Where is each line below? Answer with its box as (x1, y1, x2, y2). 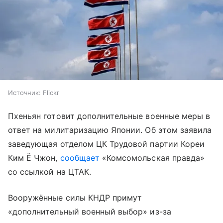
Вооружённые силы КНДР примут (8, 192, 142, 203)
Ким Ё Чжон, (8, 152, 60, 163)
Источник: (8, 88, 41, 97)
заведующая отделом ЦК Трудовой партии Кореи (8, 138, 205, 149)
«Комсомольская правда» (99, 152, 205, 163)
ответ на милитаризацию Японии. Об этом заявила (8, 124, 212, 135)
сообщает (60, 152, 100, 163)
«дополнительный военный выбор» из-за (8, 206, 171, 217)
